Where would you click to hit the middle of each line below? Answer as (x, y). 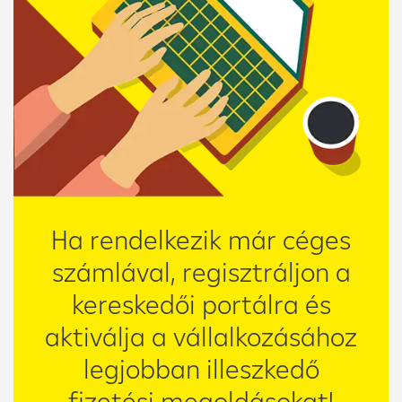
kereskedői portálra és (201, 305)
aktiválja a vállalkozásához (201, 337)
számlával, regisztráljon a (201, 272)
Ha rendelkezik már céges (201, 240)
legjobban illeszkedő (201, 369)
